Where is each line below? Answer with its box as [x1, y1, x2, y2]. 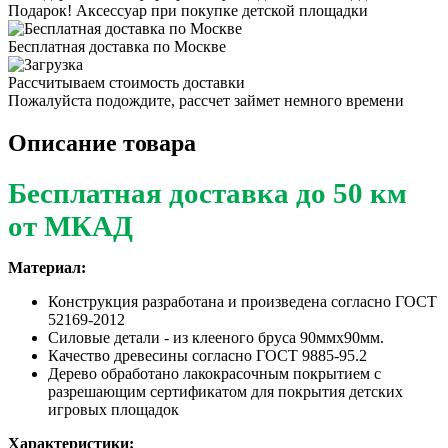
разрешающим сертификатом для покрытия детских [48, 382, 403, 400]
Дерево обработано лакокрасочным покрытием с [48, 364, 381, 382]
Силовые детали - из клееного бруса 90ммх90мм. [48, 328, 384, 346]
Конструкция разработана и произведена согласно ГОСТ [48, 292, 437, 310]
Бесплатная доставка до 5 [8, 176, 348, 209]
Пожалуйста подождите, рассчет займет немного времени [8, 91, 404, 109]
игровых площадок [48, 400, 179, 418]
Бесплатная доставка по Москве [8, 37, 226, 55]
